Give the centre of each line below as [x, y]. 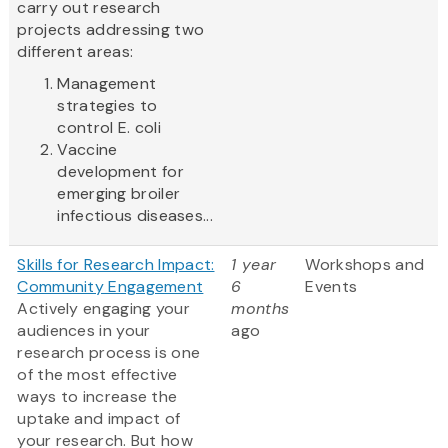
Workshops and [365, 265]
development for [120, 172]
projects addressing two [111, 30]
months [260, 309]
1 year [254, 265]
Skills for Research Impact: [116, 265]
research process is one [109, 353]
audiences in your [84, 331]
